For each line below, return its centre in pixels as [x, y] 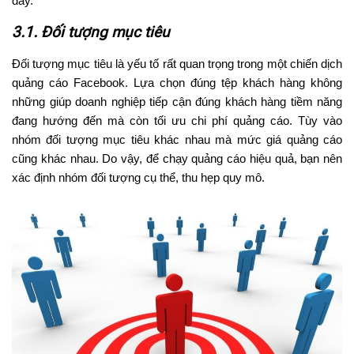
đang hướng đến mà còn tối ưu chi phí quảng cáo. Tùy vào [177, 120]
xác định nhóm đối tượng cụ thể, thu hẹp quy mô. [138, 177]
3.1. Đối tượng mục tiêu [91, 32]
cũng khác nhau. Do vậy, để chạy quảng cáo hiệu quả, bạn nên [177, 158]
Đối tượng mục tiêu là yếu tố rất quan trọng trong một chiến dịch [177, 63]
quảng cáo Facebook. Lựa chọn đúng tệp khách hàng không [177, 82]
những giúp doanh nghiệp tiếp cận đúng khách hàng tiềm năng [177, 101]
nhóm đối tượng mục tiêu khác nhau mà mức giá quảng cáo [177, 139]
